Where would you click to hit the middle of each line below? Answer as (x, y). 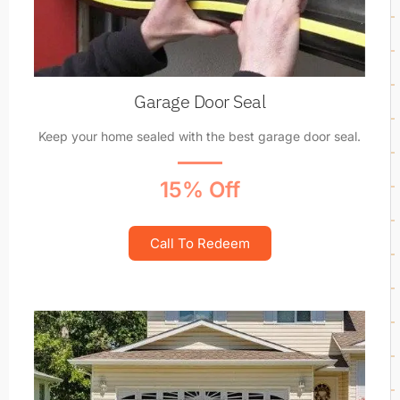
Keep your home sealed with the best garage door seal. (200, 137)
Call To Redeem (200, 243)
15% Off (200, 190)
